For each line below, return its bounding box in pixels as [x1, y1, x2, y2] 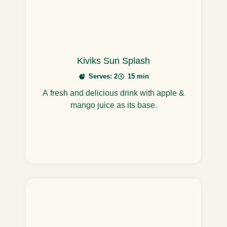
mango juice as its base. [70, 101, 157, 110]
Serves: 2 [88, 72, 118, 81]
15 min [127, 72, 149, 81]
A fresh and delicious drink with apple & [43, 89, 184, 98]
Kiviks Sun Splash [77, 55, 150, 66]
